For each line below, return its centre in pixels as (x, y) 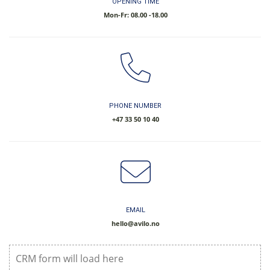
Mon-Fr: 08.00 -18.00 (135, 14)
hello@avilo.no (135, 223)
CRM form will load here (70, 258)
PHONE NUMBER (135, 105)
